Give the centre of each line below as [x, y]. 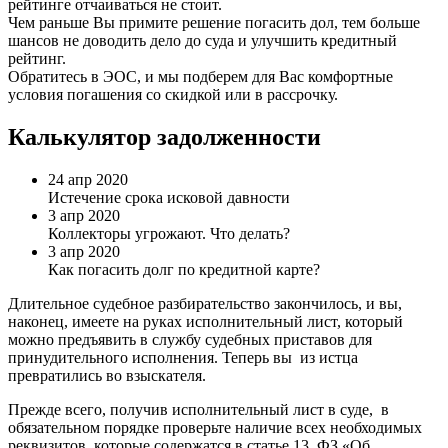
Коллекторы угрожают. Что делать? [169, 233]
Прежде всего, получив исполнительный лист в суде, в [198, 409]
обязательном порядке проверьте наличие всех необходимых [215, 427]
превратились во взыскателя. [107, 375]
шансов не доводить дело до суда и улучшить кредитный [202, 41]
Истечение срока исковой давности [169, 197]
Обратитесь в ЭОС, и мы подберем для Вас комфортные [200, 77]
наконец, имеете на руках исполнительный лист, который [205, 321]
